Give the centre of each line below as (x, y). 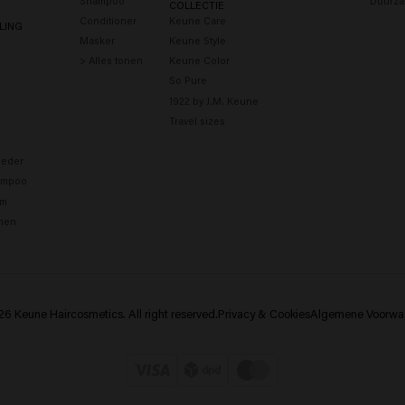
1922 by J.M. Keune (213, 100)
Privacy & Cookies (264, 314)
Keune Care (197, 20)
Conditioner (108, 20)
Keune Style (197, 41)
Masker (97, 41)
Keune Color (199, 61)
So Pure (188, 80)
